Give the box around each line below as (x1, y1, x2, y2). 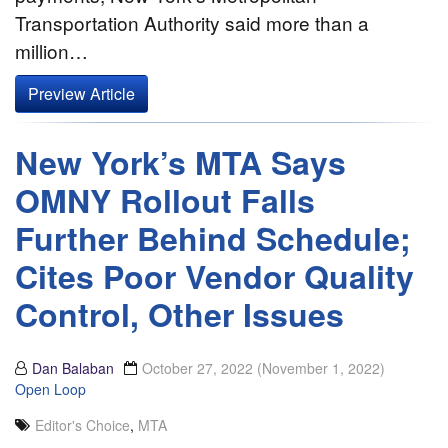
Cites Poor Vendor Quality (15, 252, 414, 299)
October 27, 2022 (142, 357, 257, 378)
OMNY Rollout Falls (15, 176, 315, 223)
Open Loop (15, 378, 86, 399)
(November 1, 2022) (257, 357, 385, 378)
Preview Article (28, 81, 135, 105)
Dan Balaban (32, 357, 114, 378)
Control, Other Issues (15, 290, 344, 337)
